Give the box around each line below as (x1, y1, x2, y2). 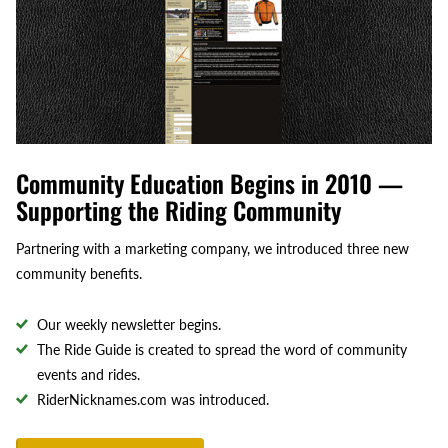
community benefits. (16, 265, 142, 283)
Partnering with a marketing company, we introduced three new (16, 240, 409, 258)
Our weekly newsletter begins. (37, 316, 221, 334)
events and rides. (37, 366, 140, 384)
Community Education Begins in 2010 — (16, 165, 403, 202)
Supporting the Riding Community (16, 192, 341, 229)
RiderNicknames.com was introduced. (37, 391, 269, 409)
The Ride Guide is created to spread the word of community (37, 341, 407, 359)
